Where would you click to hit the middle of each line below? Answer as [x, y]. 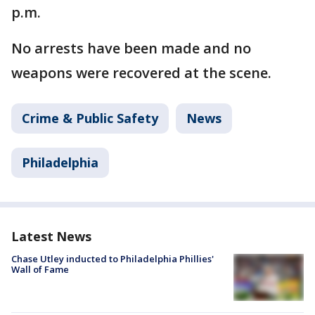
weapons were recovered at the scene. [141, 73]
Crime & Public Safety [90, 118]
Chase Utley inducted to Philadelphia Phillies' [112, 259]
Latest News [51, 237]
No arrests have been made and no [131, 49]
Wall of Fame [40, 270]
